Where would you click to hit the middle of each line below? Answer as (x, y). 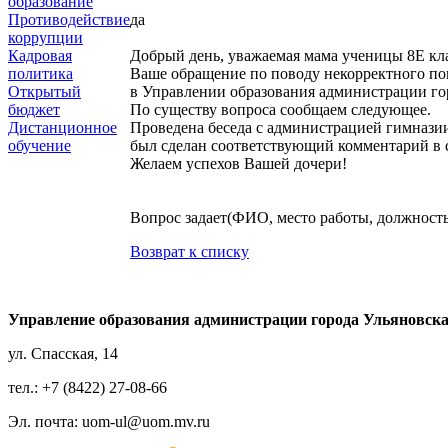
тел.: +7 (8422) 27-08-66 (87, 387)
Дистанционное (62, 127)
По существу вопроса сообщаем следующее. (280, 110)
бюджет (34, 109)
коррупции (45, 37)
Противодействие (69, 19)
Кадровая (40, 55)
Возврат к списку (189, 252)
